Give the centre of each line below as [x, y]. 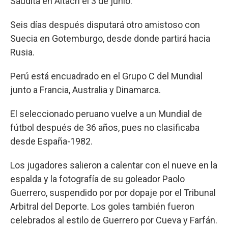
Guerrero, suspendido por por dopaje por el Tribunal [113, 192]
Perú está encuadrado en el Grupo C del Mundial [106, 76]
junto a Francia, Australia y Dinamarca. [85, 90]
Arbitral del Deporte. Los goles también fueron [102, 206]
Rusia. [22, 52]
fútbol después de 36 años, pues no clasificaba [105, 127]
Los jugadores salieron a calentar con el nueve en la [114, 165]
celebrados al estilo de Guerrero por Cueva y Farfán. [114, 220]
